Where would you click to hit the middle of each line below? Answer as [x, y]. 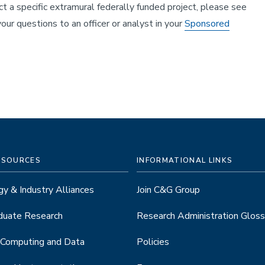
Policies [153, 242]
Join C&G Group [168, 190]
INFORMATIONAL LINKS [185, 160]
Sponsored [207, 23]
